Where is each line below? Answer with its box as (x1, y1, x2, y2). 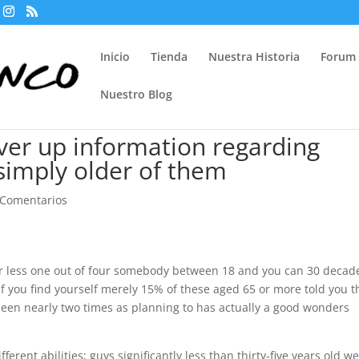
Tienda (151, 49, 188, 64)
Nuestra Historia (208, 49, 301, 64)
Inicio (100, 49, 131, 64)
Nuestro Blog (100, 87, 173, 102)
